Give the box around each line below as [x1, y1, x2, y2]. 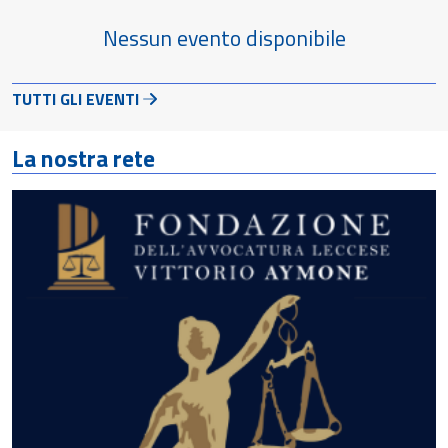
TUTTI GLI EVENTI [12, 87, 139, 111]
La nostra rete [12, 140, 155, 176]
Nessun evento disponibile [102, 21, 346, 54]
